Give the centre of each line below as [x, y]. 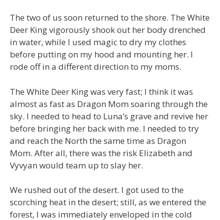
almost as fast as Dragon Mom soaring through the [109, 104]
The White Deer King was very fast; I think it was [101, 91]
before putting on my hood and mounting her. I [101, 55]
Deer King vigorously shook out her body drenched [108, 30]
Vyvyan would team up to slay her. [76, 165]
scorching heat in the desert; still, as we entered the [108, 202]
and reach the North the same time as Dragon [98, 140]
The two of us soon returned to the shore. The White [110, 18]
